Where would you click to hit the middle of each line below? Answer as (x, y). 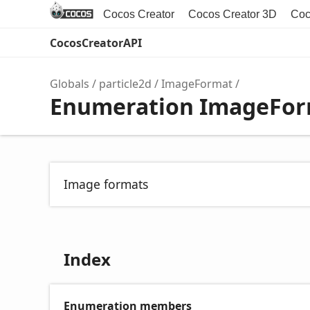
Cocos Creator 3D (232, 14)
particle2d (125, 84)
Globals (70, 84)
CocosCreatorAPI (96, 43)
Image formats (106, 184)
